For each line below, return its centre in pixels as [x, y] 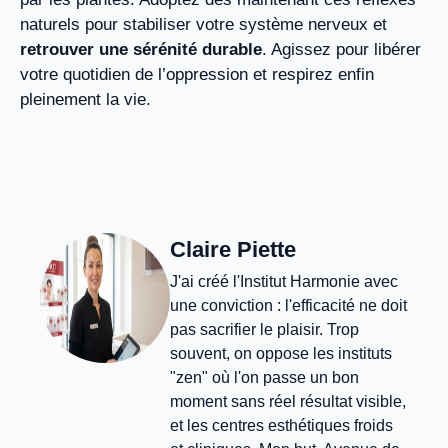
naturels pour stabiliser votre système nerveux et [203, 24]
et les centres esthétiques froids [281, 426]
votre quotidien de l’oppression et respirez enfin [197, 74]
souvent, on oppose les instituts [281, 354]
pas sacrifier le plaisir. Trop [264, 330]
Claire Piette [233, 250]
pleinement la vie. [85, 99]
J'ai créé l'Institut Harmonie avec [284, 282]
